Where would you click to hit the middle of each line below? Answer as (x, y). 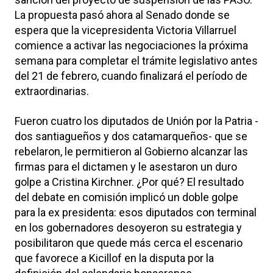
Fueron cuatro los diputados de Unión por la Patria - (136, 121)
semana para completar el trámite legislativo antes (136, 60)
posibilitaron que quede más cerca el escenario (129, 243)
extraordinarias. (52, 91)
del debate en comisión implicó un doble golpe (126, 197)
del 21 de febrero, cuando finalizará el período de (131, 76)
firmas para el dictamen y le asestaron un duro (126, 166)
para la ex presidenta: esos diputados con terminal (136, 212)
